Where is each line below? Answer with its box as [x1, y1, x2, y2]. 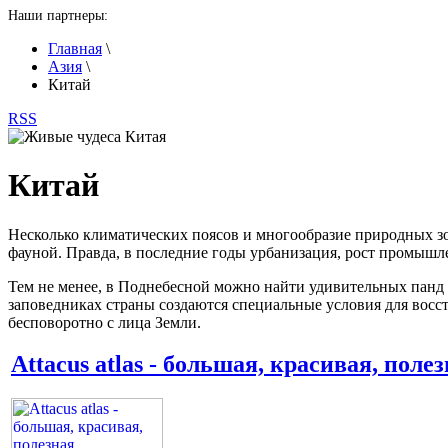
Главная [48, 40, 102, 57]
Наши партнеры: [8, 8, 108, 23]
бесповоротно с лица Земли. [8, 313, 201, 331]
